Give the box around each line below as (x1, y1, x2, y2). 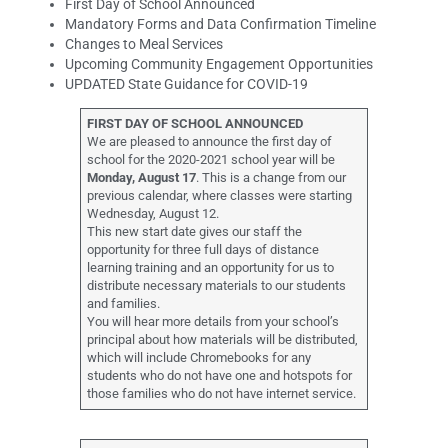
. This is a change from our (196, 170, 347, 186)
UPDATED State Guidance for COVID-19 (65, 76, 308, 93)
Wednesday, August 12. (87, 206, 220, 222)
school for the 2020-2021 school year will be (87, 152, 336, 168)
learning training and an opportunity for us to (87, 260, 335, 276)
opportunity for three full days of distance (87, 242, 320, 258)
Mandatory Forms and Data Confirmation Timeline (65, 16, 376, 33)
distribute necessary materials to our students (87, 278, 347, 294)
